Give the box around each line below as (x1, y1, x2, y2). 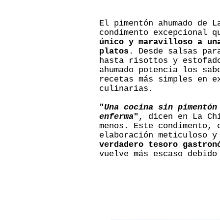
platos (99, 47, 129, 56)
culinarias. (99, 84, 153, 93)
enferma (99, 112, 134, 121)
